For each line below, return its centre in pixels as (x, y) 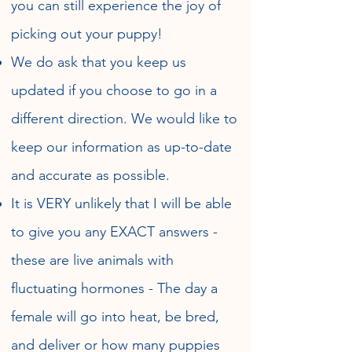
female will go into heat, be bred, (115, 317)
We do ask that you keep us (99, 62)
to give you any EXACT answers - (114, 232)
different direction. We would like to (124, 119)
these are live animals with (92, 260)
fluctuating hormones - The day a (114, 288)
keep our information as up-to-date (121, 147)
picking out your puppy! (89, 34)
